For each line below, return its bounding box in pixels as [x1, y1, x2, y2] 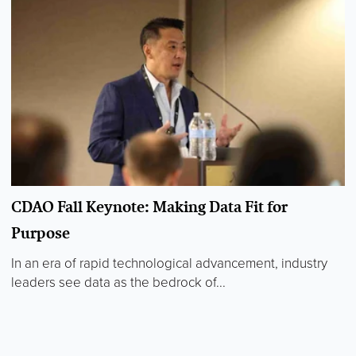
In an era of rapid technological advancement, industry [11, 255, 327, 273]
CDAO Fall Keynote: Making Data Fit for [11, 195, 288, 219]
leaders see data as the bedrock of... [11, 274, 226, 292]
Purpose [11, 222, 70, 245]
